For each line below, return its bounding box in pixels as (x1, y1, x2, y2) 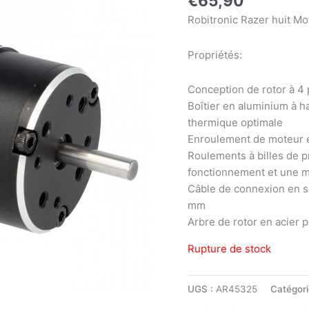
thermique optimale (188, 115, 283, 129)
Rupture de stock (188, 241, 271, 255)
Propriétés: (188, 48, 242, 61)
